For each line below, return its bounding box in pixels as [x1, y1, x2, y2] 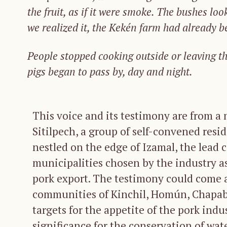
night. [166, 64, 193, 79]
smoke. [123, 5, 154, 19]
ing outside [119, 49, 171, 63]
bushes [176, 5, 207, 19]
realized [42, 20, 78, 35]
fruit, [44, 5, 66, 19]
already [182, 20, 216, 35]
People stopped [27, 49, 98, 63]
